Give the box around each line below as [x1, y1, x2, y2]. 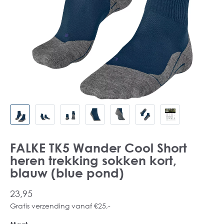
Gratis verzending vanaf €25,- [10, 201, 110, 210]
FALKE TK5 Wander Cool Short [10, 140, 187, 155]
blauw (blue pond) [10, 165, 124, 180]
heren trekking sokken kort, [10, 152, 176, 168]
